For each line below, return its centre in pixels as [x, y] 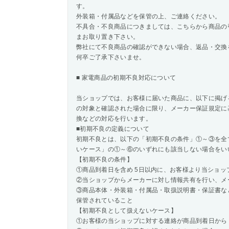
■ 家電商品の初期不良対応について [126, 78]
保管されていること [105, 200]
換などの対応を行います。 [114, 119]
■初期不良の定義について [113, 129]
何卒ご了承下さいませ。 [111, 57]
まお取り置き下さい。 [108, 37]
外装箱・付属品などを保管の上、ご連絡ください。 [149, 16]
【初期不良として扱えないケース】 [127, 211]
